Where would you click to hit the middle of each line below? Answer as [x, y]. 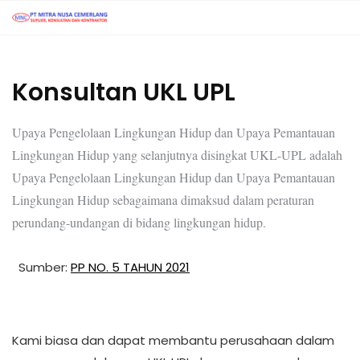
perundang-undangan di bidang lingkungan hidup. [139, 222]
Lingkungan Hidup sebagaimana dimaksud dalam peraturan [163, 199]
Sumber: [45, 267]
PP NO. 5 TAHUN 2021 [130, 267]
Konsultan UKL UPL [124, 92]
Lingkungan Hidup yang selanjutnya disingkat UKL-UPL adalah [177, 154]
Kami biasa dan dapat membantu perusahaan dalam [173, 340]
